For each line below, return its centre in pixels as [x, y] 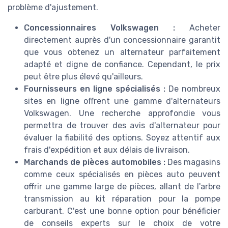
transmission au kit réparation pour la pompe [122, 198]
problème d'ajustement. [53, 7]
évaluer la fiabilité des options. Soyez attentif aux [122, 137]
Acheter [198, 27]
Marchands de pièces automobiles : [95, 162]
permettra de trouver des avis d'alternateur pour [122, 125]
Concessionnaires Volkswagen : [99, 27]
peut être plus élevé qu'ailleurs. [83, 76]
